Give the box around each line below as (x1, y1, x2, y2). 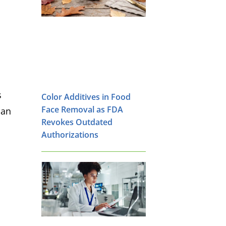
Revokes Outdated (41, 116, 112, 128)
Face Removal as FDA (41, 103, 123, 115)
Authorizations (41, 129, 98, 140)
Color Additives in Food (41, 91, 131, 102)
